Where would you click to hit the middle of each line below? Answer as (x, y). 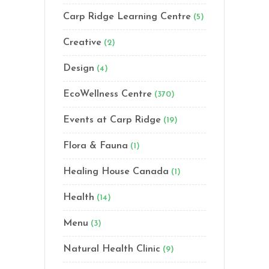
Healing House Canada (116, 172)
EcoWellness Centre (107, 94)
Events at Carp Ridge (112, 120)
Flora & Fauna (95, 146)
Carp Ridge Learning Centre (127, 17)
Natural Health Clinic (112, 249)
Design (79, 68)
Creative (82, 43)
